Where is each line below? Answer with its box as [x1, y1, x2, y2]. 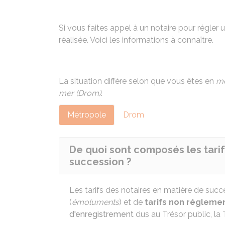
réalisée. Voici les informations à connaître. [59, 35, 213, 45]
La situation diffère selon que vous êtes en [59, 76, 216, 86]
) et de [119, 197, 145, 207]
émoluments [72, 197, 119, 207]
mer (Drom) [59, 88, 101, 98]
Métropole [67, 110, 106, 120]
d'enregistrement [69, 209, 134, 219]
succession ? [69, 156, 131, 168]
